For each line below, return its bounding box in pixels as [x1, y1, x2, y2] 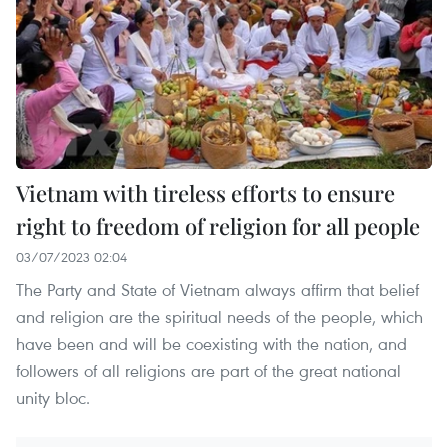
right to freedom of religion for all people [16, 211, 420, 242]
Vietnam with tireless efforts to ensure [16, 178, 395, 209]
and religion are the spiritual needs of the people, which [16, 305, 423, 329]
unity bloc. [16, 386, 90, 410]
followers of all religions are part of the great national [16, 359, 401, 383]
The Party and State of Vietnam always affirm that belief [16, 278, 419, 302]
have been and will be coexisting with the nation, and [16, 332, 407, 356]
